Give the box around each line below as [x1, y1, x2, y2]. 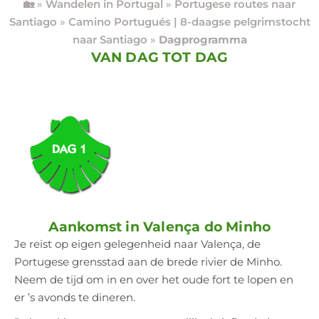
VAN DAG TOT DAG [90, 48, 229, 66]
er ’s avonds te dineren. [14, 290, 135, 304]
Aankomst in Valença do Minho [48, 217, 271, 235]
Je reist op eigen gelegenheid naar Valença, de [14, 236, 261, 251]
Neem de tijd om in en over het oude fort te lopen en [14, 272, 293, 286]
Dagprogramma [158, 32, 247, 46]
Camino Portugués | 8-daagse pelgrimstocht [68, 14, 310, 28]
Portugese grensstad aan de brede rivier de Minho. [14, 254, 282, 268]
